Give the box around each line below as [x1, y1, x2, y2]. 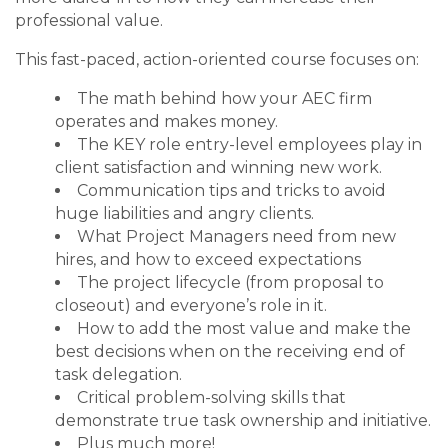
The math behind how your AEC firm [77, 89, 372, 109]
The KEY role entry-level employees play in [77, 135, 422, 155]
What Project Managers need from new [77, 227, 396, 247]
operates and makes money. [55, 112, 278, 132]
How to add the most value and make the [77, 319, 411, 339]
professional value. [15, 11, 163, 31]
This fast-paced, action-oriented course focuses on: [15, 50, 419, 70]
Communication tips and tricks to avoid [77, 181, 386, 201]
